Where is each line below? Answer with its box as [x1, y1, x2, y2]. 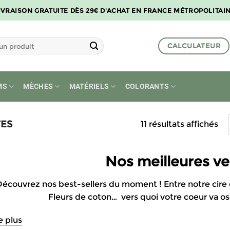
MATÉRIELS [69, 82, 109, 91]
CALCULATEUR [167, 42, 220, 50]
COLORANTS [125, 82, 169, 91]
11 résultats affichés [140, 119, 218, 129]
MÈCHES [23, 82, 53, 91]
